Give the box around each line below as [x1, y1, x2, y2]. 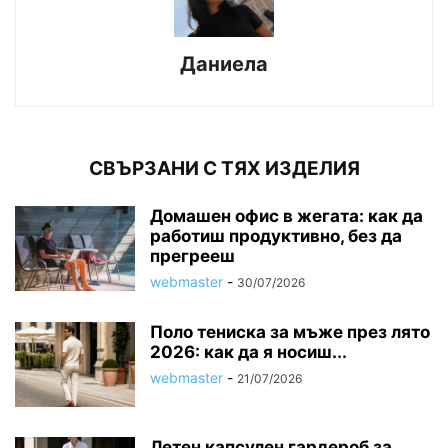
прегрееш [150, 245, 235, 266]
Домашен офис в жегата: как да [150, 205, 423, 226]
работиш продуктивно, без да [150, 225, 402, 246]
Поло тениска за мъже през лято [150, 321, 430, 342]
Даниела [180, 51, 268, 76]
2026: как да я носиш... [150, 341, 347, 362]
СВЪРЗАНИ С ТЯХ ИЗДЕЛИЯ [88, 156, 360, 180]
